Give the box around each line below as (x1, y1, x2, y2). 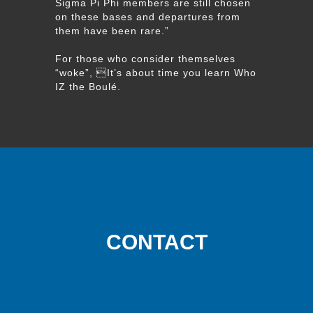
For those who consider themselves (55, 53, 235, 64)
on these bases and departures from (55, 11, 240, 22)
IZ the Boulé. (55, 81, 121, 92)
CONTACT (105, 231, 208, 254)
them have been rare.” (55, 25, 169, 36)
